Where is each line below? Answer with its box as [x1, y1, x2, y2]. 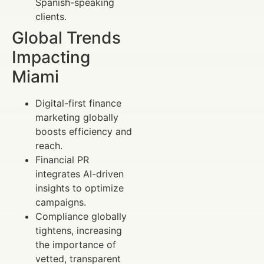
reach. [35, 139, 62, 151]
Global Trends [12, 27, 121, 48]
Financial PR [35, 153, 89, 166]
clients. [35, 10, 67, 22]
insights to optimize [35, 181, 124, 194]
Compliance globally [35, 210, 127, 222]
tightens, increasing [35, 224, 122, 236]
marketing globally [35, 111, 118, 123]
